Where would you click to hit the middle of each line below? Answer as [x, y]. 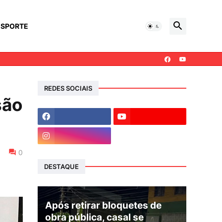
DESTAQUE [61, 166]
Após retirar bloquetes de [103, 205]
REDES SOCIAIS [68, 88]
